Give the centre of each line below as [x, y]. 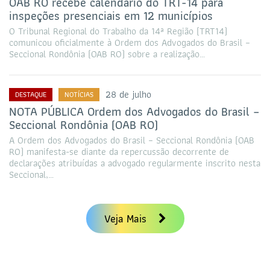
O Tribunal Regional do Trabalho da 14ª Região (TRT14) [118, 31]
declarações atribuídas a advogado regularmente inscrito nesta [135, 163]
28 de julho [128, 94]
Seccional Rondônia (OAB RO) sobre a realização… [107, 54]
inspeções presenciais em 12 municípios [111, 15]
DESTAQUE [31, 94]
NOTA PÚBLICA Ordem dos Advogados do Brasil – [134, 111]
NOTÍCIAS [79, 94]
